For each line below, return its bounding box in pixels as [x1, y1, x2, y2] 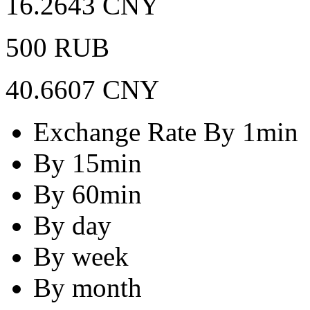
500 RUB [6, 32, 109, 62]
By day [33, 210, 111, 240]
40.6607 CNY [6, 74, 159, 104]
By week [33, 241, 129, 271]
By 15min [33, 147, 142, 178]
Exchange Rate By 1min [33, 116, 298, 147]
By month [33, 272, 142, 302]
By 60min [33, 179, 142, 209]
